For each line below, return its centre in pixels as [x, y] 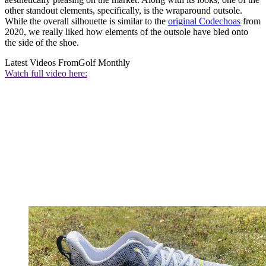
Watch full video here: [46, 74]
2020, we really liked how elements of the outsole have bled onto [126, 32]
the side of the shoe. [42, 43]
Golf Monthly [104, 63]
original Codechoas [204, 21]
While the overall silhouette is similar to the [86, 21]
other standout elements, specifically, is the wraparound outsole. [123, 11]
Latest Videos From [42, 63]
